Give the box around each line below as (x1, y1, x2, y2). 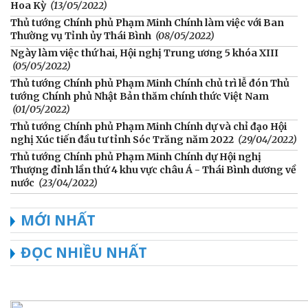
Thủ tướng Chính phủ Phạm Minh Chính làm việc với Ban (10, 16, 284, 29)
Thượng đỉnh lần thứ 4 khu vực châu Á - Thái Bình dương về (10, 163, 296, 176)
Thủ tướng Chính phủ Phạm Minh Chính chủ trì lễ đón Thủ (10, 76, 289, 89)
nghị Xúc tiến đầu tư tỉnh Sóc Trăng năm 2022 (10, 133, 234, 146)
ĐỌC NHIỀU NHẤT (21, 242, 147, 262)
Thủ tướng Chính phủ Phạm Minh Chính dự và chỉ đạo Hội (10, 120, 287, 133)
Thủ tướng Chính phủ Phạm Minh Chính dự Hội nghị (10, 150, 261, 163)
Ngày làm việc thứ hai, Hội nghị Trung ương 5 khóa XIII (10, 46, 278, 59)
